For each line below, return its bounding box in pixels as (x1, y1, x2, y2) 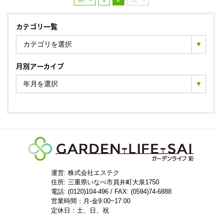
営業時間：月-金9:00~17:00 (51, 197, 137, 205)
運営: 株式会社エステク (51, 168, 119, 176)
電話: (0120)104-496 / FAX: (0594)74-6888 (51, 187, 171, 195)
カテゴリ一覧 (16, 20, 57, 32)
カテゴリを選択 (23, 40, 72, 49)
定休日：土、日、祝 (51, 206, 109, 214)
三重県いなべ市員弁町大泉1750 (67, 178, 159, 186)
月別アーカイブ (16, 59, 64, 71)
